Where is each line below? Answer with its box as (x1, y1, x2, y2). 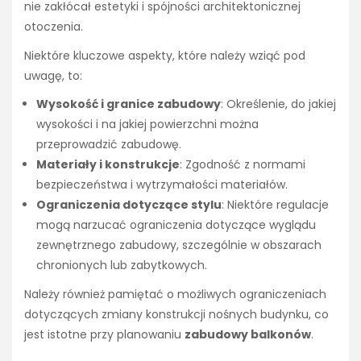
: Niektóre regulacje (222, 196, 329, 213)
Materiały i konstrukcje (36, 156, 180, 172)
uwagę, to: (24, 67, 82, 84)
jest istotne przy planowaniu (24, 326, 185, 343)
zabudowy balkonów (185, 326, 311, 343)
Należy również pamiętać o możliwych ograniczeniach (24, 286, 326, 303)
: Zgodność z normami (180, 156, 305, 172)
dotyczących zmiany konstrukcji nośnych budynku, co (24, 306, 329, 323)
